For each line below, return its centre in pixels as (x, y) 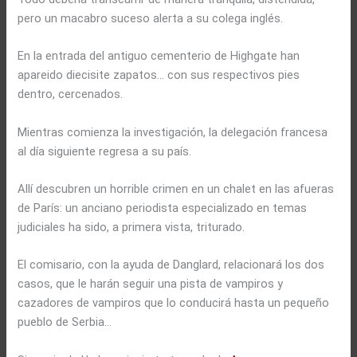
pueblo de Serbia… (65, 322)
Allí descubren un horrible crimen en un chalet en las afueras (176, 189)
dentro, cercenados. (71, 94)
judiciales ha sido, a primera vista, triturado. (131, 228)
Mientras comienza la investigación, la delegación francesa (173, 132)
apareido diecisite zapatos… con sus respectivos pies (159, 75)
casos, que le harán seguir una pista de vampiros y (151, 284)
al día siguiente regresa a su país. (105, 151)
